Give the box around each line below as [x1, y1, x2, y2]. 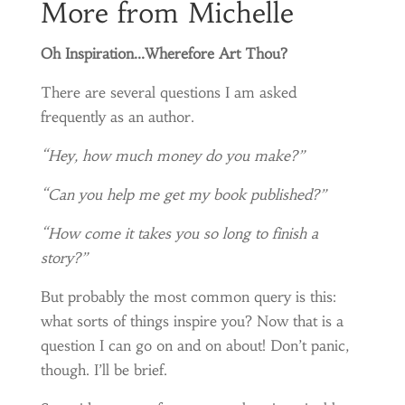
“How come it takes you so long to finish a [40, 224, 318, 242]
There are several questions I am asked [40, 83, 297, 101]
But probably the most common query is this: [40, 287, 336, 306]
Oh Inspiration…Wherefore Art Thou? [40, 44, 287, 62]
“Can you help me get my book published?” [40, 185, 326, 203]
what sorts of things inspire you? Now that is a [40, 312, 344, 330]
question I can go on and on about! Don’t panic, [40, 336, 349, 354]
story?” [40, 249, 88, 267]
